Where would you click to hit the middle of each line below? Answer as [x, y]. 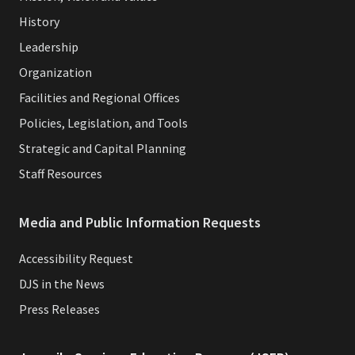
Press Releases [59, 309]
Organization [55, 73]
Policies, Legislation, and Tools [103, 123]
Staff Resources [61, 174]
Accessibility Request [76, 259]
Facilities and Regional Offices [99, 98]
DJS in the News [62, 284]
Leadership [49, 47]
